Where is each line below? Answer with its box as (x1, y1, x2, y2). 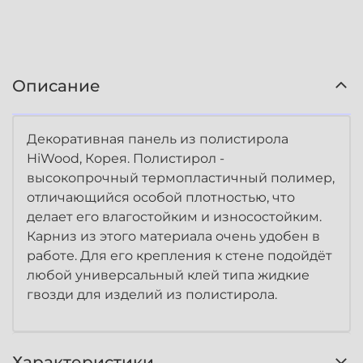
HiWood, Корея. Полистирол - (27, 151, 224, 167)
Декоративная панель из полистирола (27, 131, 288, 147)
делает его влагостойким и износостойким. (27, 209, 322, 225)
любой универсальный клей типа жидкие (27, 267, 310, 284)
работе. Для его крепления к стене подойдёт (27, 248, 332, 264)
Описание (12, 76, 100, 96)
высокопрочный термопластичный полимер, (27, 170, 335, 186)
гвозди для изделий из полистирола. (27, 287, 277, 303)
